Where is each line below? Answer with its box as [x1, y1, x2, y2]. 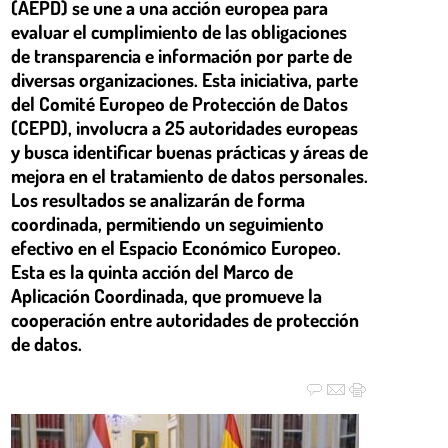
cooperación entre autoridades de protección [11, 306, 359, 332]
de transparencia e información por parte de [11, 42, 352, 68]
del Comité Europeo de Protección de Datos [11, 90, 348, 116]
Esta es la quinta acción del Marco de [11, 258, 293, 284]
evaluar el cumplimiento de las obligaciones [11, 18, 347, 44]
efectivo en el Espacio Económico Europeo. [11, 234, 341, 260]
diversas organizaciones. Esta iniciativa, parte [11, 66, 358, 92]
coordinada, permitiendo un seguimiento [11, 210, 324, 236]
